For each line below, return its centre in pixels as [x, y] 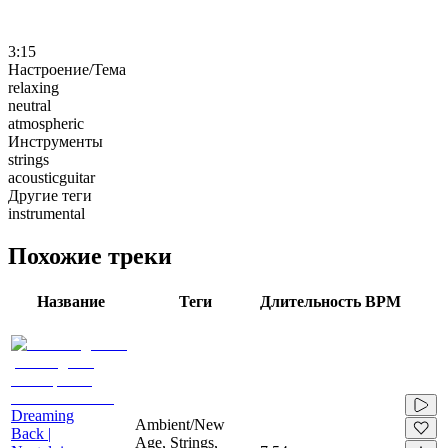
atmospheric [46, 123]
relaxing [33, 87]
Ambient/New [180, 424]
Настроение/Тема [67, 69]
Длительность [310, 301]
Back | [31, 433]
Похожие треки [90, 255]
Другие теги [50, 195]
